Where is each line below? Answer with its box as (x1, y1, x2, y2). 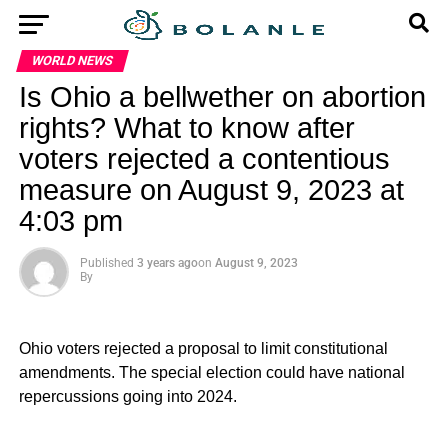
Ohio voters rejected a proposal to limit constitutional (18, 340, 388, 357)
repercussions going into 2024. (18, 388, 237, 405)
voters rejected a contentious (18, 143, 390, 175)
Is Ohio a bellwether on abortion (18, 81, 426, 113)
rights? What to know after (18, 112, 355, 144)
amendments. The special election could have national (18, 364, 405, 381)
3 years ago (136, 256, 198, 270)
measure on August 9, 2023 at (18, 174, 404, 206)
